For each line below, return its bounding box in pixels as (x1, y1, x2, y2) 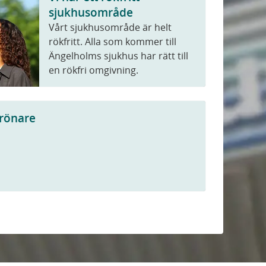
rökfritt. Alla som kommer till (49, 35, 177, 49)
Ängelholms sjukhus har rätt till (49, 49, 189, 63)
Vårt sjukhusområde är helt (49, 21, 172, 34)
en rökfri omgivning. (49, 64, 139, 77)
